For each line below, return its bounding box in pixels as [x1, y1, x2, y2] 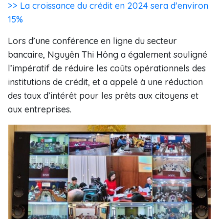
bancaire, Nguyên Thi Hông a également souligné [8, 49, 207, 60]
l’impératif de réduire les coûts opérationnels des [8, 63, 206, 74]
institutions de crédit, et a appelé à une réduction [8, 76, 203, 88]
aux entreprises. [8, 104, 71, 115]
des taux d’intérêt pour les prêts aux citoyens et [8, 90, 198, 101]
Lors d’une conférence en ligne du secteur [8, 35, 177, 46]
